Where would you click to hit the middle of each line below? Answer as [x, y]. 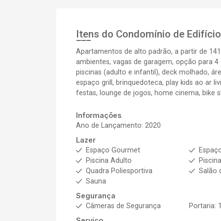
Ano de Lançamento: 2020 [118, 126]
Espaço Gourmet [113, 150]
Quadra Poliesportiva [119, 171]
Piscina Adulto [109, 161]
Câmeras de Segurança [123, 206]
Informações [99, 115]
